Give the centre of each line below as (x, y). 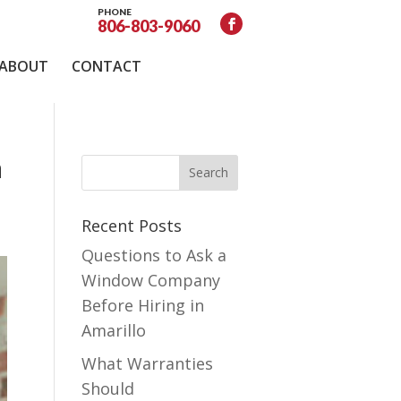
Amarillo (114, 330)
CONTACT (107, 66)
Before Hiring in (143, 305)
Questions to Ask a (154, 255)
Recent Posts (132, 225)
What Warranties (148, 363)
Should (108, 388)
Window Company (151, 280)
